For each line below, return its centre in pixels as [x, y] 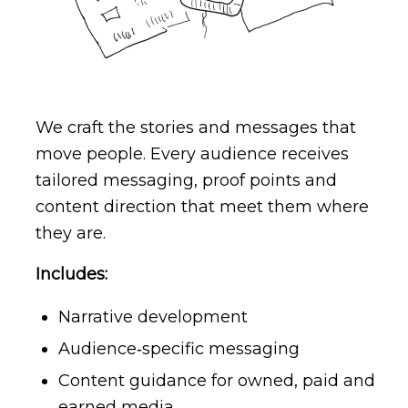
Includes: [71, 274]
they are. [70, 234]
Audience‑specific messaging [178, 348]
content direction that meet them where [202, 207]
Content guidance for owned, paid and [216, 380]
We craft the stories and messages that [195, 128]
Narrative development [153, 316]
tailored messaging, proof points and [186, 181]
